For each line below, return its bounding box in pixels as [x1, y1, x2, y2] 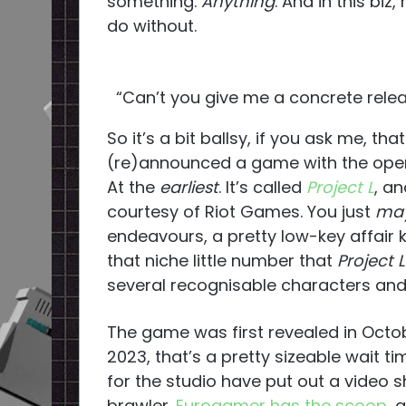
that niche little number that [107, 249, 337, 273]
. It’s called [218, 176, 306, 199]
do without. [107, 14, 197, 38]
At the [107, 176, 159, 199]
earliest [159, 176, 218, 199]
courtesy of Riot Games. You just [107, 200, 375, 224]
